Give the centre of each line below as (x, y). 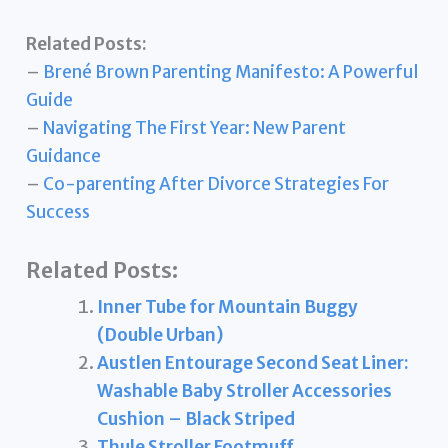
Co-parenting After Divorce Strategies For (216, 184)
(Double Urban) (160, 335)
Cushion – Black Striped (196, 419)
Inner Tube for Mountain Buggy (228, 307)
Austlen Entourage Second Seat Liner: (253, 363)
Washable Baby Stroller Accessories (245, 391)
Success (58, 212)
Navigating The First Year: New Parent (195, 128)
